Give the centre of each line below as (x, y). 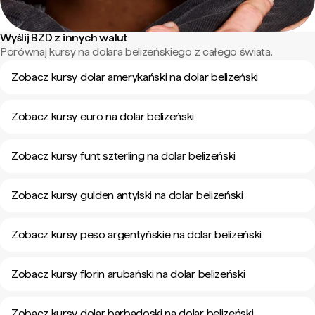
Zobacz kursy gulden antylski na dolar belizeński (127, 195)
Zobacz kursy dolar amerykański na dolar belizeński (135, 77)
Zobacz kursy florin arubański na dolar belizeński (128, 274)
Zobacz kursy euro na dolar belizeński (103, 116)
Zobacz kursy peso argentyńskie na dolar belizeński (136, 234)
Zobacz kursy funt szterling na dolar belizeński (123, 156)
